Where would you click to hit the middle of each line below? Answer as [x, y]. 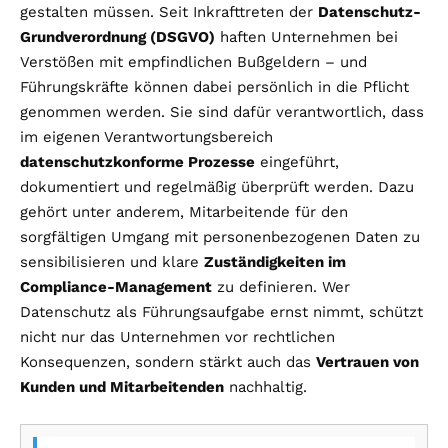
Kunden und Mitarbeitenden [122, 386]
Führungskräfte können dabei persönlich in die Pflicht [214, 86]
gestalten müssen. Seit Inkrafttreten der [169, 11]
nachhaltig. [265, 386]
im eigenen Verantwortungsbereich [146, 136]
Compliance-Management [116, 286]
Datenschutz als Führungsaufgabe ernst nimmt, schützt [221, 311]
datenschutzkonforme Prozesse [137, 161]
